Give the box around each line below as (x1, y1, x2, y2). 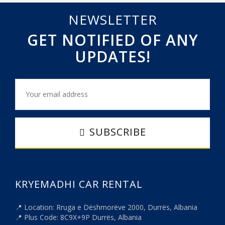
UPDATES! (74, 46, 151, 67)
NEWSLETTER (68, 11, 157, 29)
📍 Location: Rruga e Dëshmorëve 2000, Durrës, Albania (15, 202, 197, 212)
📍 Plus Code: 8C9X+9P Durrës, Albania (15, 212, 142, 222)
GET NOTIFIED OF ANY (27, 30, 198, 51)
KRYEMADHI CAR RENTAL (15, 177, 143, 191)
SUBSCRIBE (89, 125, 146, 139)
